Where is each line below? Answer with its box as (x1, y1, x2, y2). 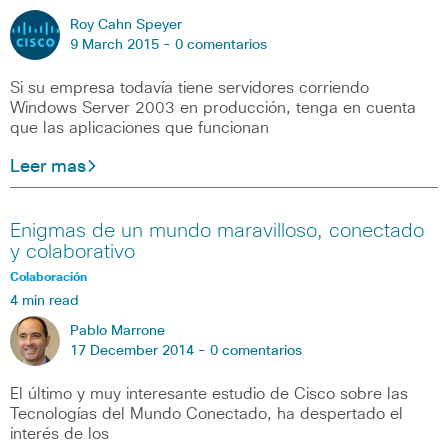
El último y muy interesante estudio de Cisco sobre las (10, 386, 408, 403)
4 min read (10, 294, 79, 309)
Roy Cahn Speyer (70, 17, 182, 32)
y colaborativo (10, 242, 135, 263)
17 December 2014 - (70, 344, 210, 359)
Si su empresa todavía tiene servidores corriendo (10, 79, 369, 96)
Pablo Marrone (70, 324, 165, 339)
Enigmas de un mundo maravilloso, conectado (10, 221, 424, 242)
